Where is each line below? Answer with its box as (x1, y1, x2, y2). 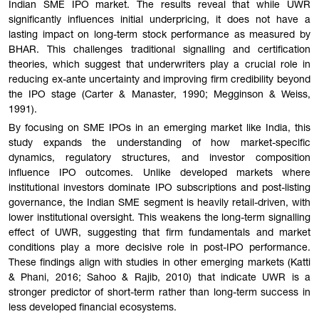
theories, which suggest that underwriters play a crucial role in (9, 61, 310, 71)
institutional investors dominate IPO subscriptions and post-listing (9, 184, 310, 194)
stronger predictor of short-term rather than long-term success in (9, 288, 310, 299)
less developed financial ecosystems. (9, 303, 177, 314)
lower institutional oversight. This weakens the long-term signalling (9, 214, 310, 224)
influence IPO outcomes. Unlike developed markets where (9, 169, 310, 179)
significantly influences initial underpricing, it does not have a (9, 16, 310, 26)
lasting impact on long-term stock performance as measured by (9, 31, 310, 41)
